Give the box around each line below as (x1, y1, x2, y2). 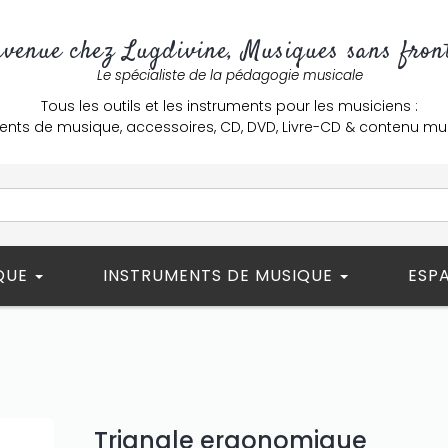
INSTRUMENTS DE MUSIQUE (103, 264, 338, 287)
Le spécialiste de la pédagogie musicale (96, 66, 363, 85)
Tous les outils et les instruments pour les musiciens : (41, 96, 418, 116)
